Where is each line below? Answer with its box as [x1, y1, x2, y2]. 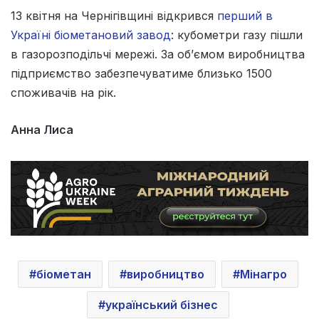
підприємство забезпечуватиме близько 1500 [11, 66, 272, 80]
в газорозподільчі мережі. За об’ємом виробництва [11, 46, 305, 61]
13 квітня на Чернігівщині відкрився [11, 8, 217, 23]
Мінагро [239, 266, 287, 281]
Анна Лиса [11, 122, 73, 137]
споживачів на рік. [11, 85, 116, 100]
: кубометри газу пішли [171, 27, 303, 42]
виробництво [126, 266, 204, 281]
